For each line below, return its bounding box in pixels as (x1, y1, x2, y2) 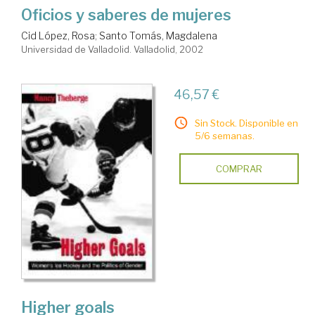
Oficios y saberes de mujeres (21, 6, 231, 25)
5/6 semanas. (194, 130, 255, 142)
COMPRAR (215, 163, 262, 175)
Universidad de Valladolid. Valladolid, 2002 (21, 44, 203, 56)
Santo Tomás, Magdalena (99, 30, 217, 42)
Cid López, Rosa (21, 30, 95, 42)
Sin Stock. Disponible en (194, 117, 298, 129)
